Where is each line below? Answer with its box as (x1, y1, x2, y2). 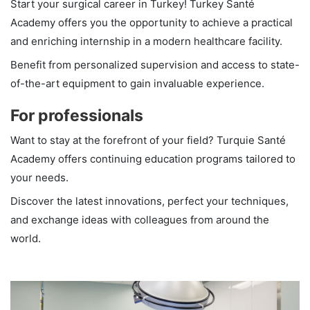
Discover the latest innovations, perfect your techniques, (10, 194, 289, 208)
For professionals (10, 105, 143, 125)
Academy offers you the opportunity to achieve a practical (10, 15, 293, 29)
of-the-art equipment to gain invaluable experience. (10, 76, 264, 90)
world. (10, 231, 41, 245)
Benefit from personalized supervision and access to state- (10, 57, 300, 71)
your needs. (10, 170, 69, 184)
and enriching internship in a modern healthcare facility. (10, 34, 282, 48)
